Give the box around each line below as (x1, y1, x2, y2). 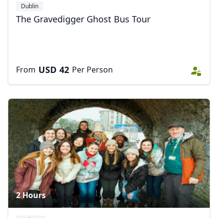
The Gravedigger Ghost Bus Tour (16, 13, 150, 25)
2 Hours (16, 190, 46, 200)
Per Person (72, 64, 113, 75)
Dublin (21, 2, 38, 10)
